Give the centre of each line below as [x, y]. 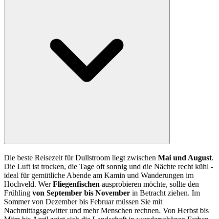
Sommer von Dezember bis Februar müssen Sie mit [83, 201]
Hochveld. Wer [28, 184]
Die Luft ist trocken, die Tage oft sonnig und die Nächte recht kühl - [109, 166]
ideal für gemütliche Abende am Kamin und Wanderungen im [99, 175]
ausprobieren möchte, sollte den [150, 184]
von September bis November [81, 193]
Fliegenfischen [77, 184]
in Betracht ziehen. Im [165, 193]
